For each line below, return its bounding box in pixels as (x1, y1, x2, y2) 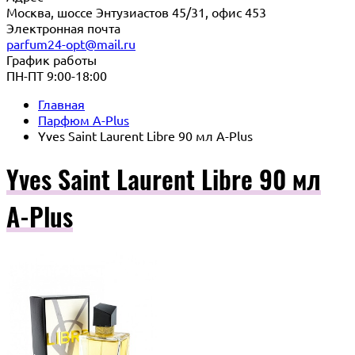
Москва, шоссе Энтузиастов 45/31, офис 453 (6, 4, 266, 20)
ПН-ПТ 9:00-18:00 (6, 67, 107, 83)
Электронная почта (6, 20, 120, 36)
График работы (6, 52, 97, 67)
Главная (38, 96, 85, 112)
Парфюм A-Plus (38, 112, 129, 128)
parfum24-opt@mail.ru (6, 36, 136, 52)
